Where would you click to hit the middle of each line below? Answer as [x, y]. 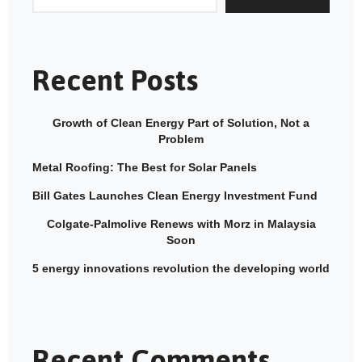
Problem [181, 139]
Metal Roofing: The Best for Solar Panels [145, 168]
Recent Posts [115, 80]
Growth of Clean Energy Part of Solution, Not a [181, 123]
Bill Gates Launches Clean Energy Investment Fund [175, 196]
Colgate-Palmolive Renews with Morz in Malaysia [181, 224]
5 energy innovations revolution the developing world [181, 269]
